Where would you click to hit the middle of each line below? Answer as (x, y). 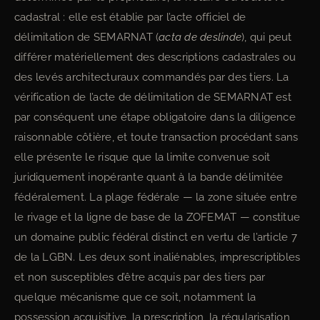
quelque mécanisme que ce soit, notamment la (135, 297)
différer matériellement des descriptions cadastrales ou (155, 57)
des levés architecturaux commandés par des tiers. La (152, 77)
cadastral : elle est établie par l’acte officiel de (130, 17)
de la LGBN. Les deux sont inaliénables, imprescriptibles (157, 257)
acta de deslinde (200, 37)
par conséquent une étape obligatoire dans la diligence (155, 117)
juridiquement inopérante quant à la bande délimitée (149, 177)
